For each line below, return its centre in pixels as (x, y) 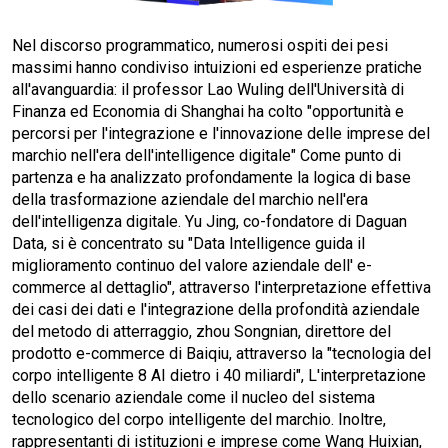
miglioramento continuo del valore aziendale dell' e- (192, 265)
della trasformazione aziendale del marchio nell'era (190, 199)
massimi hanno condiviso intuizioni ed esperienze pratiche (217, 67)
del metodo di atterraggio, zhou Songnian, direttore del (201, 331)
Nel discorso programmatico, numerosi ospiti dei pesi (200, 45)
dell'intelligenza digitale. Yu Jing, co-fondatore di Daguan (209, 221)
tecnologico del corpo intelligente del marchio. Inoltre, (199, 419)
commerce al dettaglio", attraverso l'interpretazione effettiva (221, 287)
